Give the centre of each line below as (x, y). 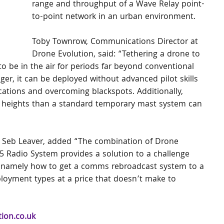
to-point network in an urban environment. (114, 17)
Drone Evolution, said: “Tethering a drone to (117, 55)
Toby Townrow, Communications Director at (116, 42)
